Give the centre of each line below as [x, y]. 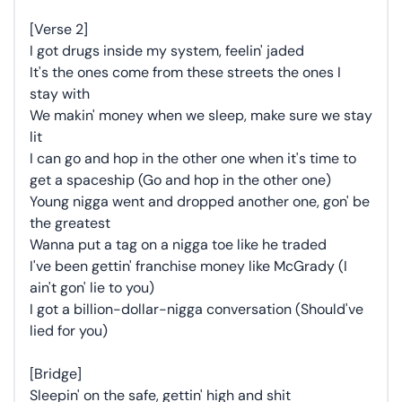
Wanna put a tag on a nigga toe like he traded [178, 245]
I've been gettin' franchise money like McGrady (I [188, 266]
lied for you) [69, 331]
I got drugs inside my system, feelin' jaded [167, 51]
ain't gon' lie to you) [92, 288]
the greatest [70, 223]
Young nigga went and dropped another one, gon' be [200, 201]
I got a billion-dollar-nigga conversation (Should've [197, 309]
